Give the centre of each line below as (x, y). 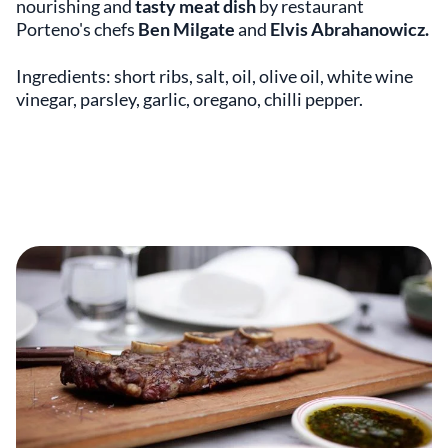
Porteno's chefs (77, 29)
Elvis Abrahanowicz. (349, 29)
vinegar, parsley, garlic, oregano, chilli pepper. (189, 99)
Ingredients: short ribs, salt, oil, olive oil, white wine (214, 76)
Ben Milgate (188, 29)
